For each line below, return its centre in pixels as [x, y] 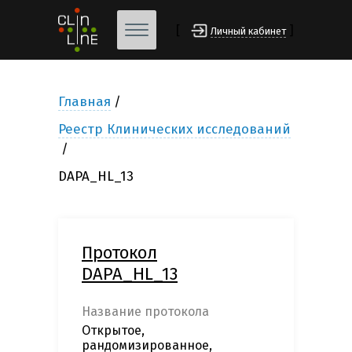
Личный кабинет [248, 31]
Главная [84, 102]
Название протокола [145, 312]
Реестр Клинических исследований [174, 130]
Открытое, [113, 331]
